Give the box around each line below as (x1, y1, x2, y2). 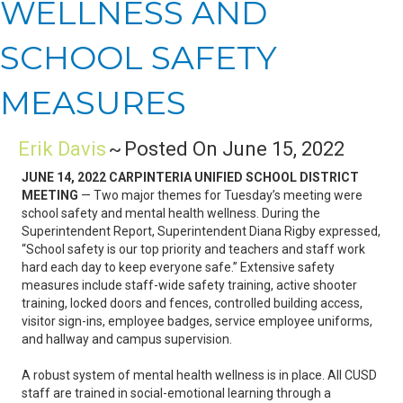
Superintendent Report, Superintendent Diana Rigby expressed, (22, 224, 381, 239)
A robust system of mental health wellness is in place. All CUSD (22, 368, 377, 383)
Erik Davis (18, 138, 106, 161)
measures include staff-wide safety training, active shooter (22, 278, 357, 293)
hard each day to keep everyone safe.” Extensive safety (22, 260, 335, 275)
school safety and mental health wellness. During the (22, 206, 320, 221)
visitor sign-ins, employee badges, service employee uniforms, (22, 314, 372, 329)
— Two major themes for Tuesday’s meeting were (78, 188, 363, 203)
